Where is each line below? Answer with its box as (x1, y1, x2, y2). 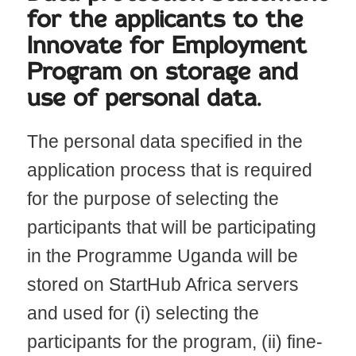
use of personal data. (26, 87, 261, 110)
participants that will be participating (26, 217, 316, 238)
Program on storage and (26, 60, 298, 84)
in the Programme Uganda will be (26, 246, 298, 267)
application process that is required (26, 160, 312, 181)
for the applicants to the (26, 8, 303, 32)
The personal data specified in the (26, 131, 303, 153)
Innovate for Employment (26, 34, 307, 58)
